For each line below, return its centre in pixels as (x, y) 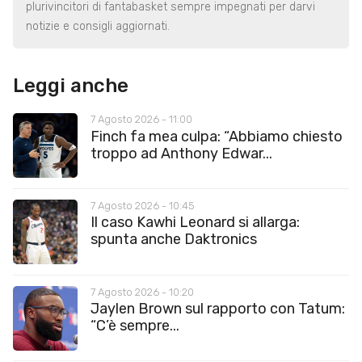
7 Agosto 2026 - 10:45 (143, 205)
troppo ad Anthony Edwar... (181, 153)
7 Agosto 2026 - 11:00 (141, 120)
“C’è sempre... (135, 325)
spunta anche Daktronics (174, 240)
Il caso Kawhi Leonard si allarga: (195, 223)
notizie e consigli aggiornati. (98, 26)
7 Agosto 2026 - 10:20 (142, 292)
